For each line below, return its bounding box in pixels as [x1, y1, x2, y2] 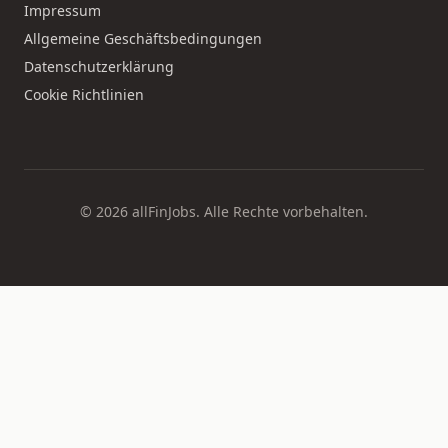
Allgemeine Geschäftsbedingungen [24, 29, 262, 48]
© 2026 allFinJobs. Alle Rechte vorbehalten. [80, 202, 368, 221]
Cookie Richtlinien [24, 85, 144, 104]
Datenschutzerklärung [24, 57, 174, 76]
